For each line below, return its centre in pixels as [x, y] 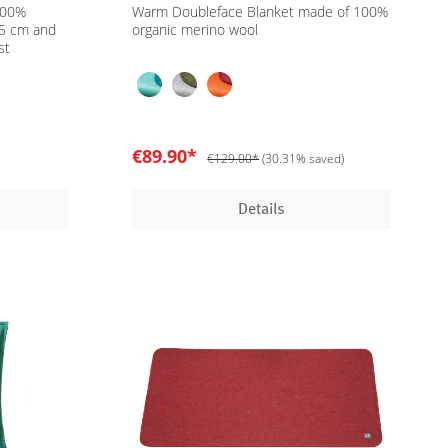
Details [262, 210]
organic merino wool [195, 29]
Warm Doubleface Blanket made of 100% [260, 11]
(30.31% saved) [303, 158]
